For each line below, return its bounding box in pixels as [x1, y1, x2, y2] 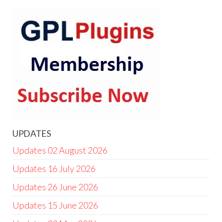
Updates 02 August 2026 [12, 144, 108, 156]
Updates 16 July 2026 [12, 163, 96, 174]
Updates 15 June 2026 [12, 199, 98, 211]
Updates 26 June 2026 [12, 181, 98, 192]
